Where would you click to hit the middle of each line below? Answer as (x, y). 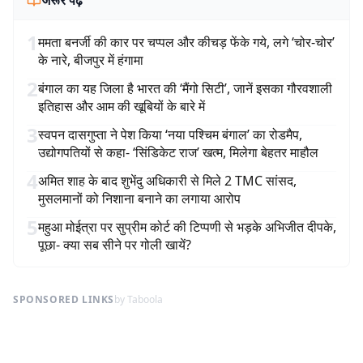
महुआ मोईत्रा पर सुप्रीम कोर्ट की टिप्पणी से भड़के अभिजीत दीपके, (187, 227)
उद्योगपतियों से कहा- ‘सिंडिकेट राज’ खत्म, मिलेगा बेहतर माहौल (178, 152)
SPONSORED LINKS (64, 299)
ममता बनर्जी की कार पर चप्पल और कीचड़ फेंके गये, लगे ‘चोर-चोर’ (186, 42)
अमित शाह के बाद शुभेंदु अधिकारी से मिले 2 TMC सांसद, (167, 181)
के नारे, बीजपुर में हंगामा (91, 60)
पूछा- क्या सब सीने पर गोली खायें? (115, 245)
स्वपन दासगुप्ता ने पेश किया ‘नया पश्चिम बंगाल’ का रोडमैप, (170, 135)
